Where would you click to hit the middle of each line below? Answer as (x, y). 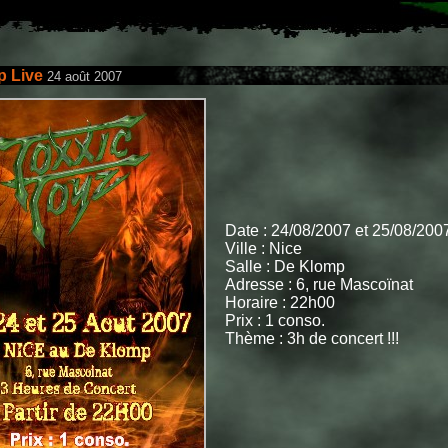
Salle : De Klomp (284, 266)
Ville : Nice (263, 248)
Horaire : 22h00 (279, 302)
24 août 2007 (84, 76)
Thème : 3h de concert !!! (311, 338)
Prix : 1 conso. (274, 320)
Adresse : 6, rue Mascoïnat (318, 284)
